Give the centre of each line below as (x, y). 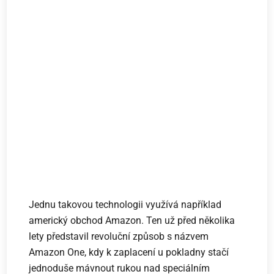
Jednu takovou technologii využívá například (125, 205)
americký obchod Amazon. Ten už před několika (132, 221)
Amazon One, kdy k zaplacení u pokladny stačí (129, 253)
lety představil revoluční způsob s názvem (119, 237)
